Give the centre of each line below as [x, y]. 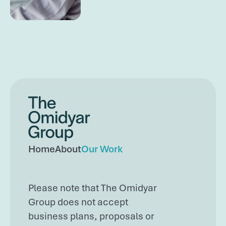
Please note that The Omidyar [93, 188]
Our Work [102, 149]
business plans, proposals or [91, 216]
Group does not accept [78, 202]
